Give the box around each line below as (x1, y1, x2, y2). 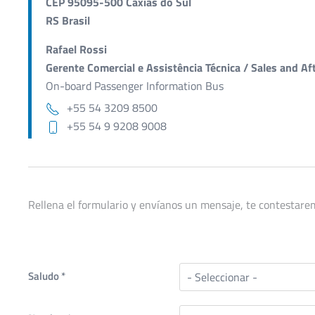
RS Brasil (46, 11, 90, 29)
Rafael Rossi (46, 40, 107, 58)
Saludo (28, 267, 61, 284)
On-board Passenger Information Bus (46, 77, 224, 94)
